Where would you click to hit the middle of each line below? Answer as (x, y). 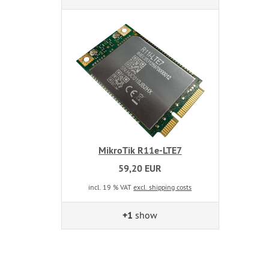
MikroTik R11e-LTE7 (140, 151)
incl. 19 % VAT (111, 187)
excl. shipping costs (163, 187)
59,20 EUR (140, 169)
